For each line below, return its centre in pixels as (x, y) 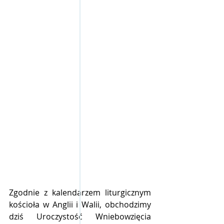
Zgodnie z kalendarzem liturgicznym (80, 192)
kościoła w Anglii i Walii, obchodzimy (80, 204)
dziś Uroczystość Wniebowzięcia (80, 216)
